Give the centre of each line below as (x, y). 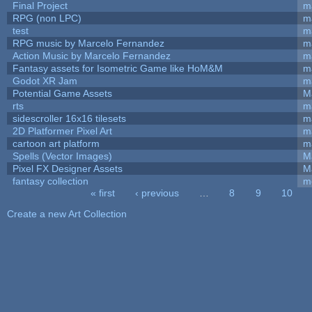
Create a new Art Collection (67, 213)
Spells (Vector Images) (62, 156)
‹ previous (157, 193)
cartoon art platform (56, 143)
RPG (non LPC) (47, 18)
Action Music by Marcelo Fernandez (91, 55)
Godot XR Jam (45, 80)
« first (102, 193)
